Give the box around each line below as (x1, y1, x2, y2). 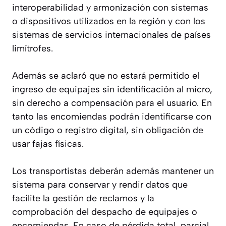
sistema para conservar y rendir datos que (12, 179, 188, 190)
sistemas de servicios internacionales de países (12, 29, 211, 40)
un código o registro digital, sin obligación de (12, 124, 203, 136)
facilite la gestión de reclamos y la (12, 192, 154, 204)
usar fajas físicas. (12, 138, 84, 149)
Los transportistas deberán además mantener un (12, 165, 214, 177)
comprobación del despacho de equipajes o (12, 206, 197, 217)
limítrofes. (12, 42, 53, 54)
